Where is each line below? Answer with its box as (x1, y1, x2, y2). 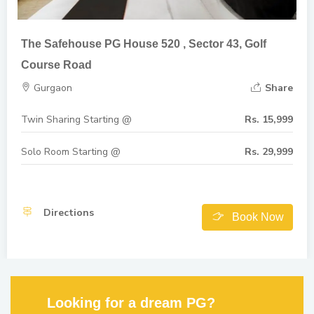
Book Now (232, 211, 284, 223)
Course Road (21, 59, 92, 71)
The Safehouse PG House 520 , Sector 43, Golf (21, 38, 266, 50)
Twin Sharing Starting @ (21, 113, 132, 126)
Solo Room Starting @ (21, 145, 121, 158)
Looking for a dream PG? (46, 295, 215, 310)
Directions (41, 206, 94, 219)
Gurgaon (31, 81, 72, 95)
